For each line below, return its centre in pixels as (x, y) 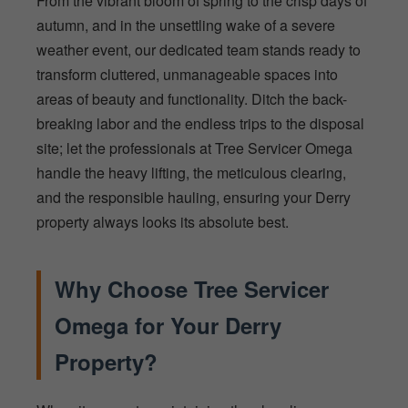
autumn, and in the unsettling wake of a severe (186, 25)
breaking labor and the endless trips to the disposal (200, 123)
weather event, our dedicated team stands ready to (199, 49)
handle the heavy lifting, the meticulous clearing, (191, 172)
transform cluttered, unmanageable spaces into (187, 74)
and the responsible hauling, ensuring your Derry (194, 197)
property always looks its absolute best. (163, 221)
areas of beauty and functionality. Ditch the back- (192, 98)
